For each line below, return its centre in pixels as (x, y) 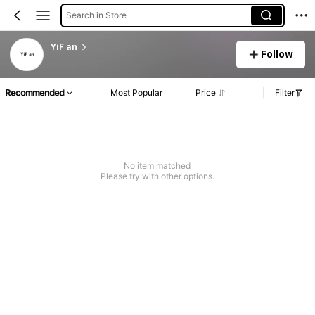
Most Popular (137, 93)
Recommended (34, 93)
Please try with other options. (157, 176)
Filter (285, 93)
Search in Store (96, 15)
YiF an (64, 47)
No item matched (157, 166)
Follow (277, 54)
